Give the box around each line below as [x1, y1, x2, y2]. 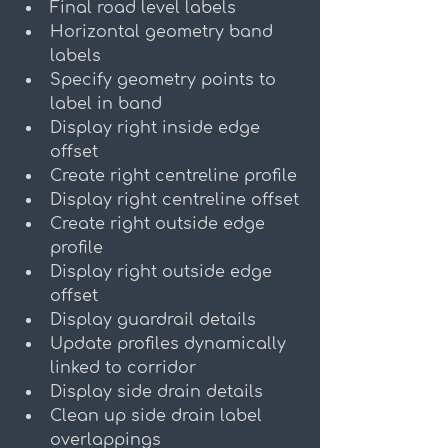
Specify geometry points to [50, 71, 281, 90]
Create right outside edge [50, 215, 270, 234]
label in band [50, 95, 162, 114]
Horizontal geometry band [50, 23, 278, 42]
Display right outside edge [50, 263, 277, 282]
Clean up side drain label [50, 407, 267, 426]
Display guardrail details [50, 311, 256, 330]
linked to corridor [50, 359, 196, 378]
